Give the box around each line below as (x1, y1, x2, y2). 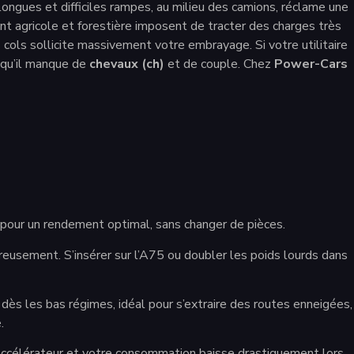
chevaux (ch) (89, 55, 164, 73)
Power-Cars (274, 55, 348, 73)
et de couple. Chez (164, 55, 274, 73)
